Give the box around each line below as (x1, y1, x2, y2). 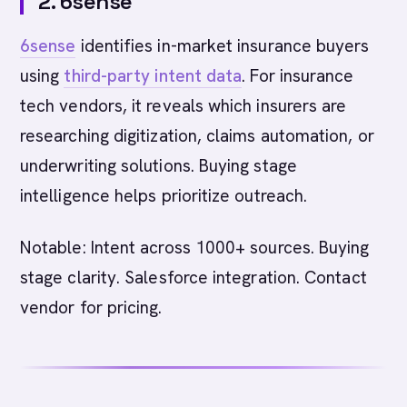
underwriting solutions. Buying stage (20, 154, 297, 177)
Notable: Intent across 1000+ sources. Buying (20, 236, 370, 259)
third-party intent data (64, 65, 243, 87)
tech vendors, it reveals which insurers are (20, 94, 347, 117)
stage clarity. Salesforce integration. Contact (20, 266, 367, 289)
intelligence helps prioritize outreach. (20, 184, 308, 207)
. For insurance (242, 65, 354, 87)
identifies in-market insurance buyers (75, 35, 370, 57)
